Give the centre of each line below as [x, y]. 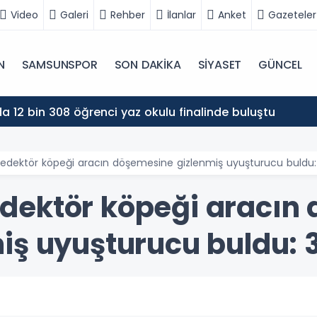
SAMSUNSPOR [59, 65]
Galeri [74, 15]
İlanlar [181, 15]
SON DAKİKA [148, 65]
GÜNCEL [281, 65]
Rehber [128, 15]
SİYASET [220, 65]
